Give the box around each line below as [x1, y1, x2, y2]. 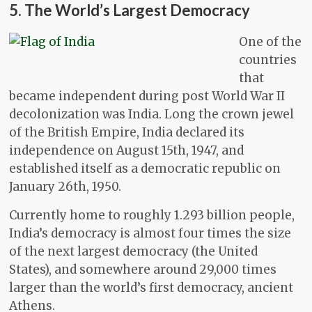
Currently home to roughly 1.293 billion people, [9, 208, 295, 224]
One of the [239, 34, 302, 50]
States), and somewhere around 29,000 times [9, 262, 277, 278]
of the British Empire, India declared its [9, 125, 245, 141]
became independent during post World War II [9, 88, 286, 104]
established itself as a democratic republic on [9, 161, 281, 177]
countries [239, 52, 297, 68]
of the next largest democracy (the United [9, 244, 258, 260]
